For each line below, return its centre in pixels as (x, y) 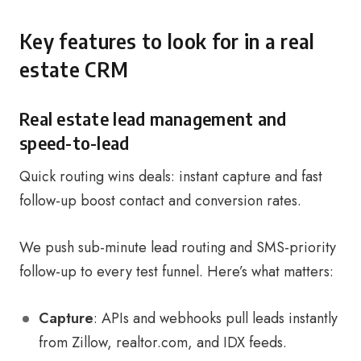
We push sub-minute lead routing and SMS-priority (178, 247)
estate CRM (74, 69)
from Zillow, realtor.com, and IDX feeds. (163, 342)
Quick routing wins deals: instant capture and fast (171, 176)
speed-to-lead (75, 143)
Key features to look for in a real (167, 41)
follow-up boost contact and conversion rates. (160, 201)
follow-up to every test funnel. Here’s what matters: (176, 272)
